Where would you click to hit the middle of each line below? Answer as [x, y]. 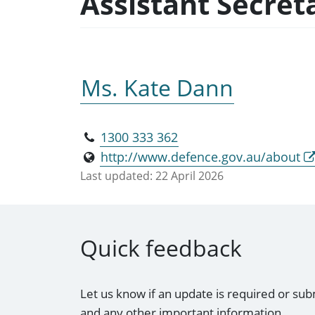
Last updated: [116, 175]
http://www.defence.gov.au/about [201, 156]
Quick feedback [161, 248]
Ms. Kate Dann [157, 87]
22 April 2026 [189, 175]
